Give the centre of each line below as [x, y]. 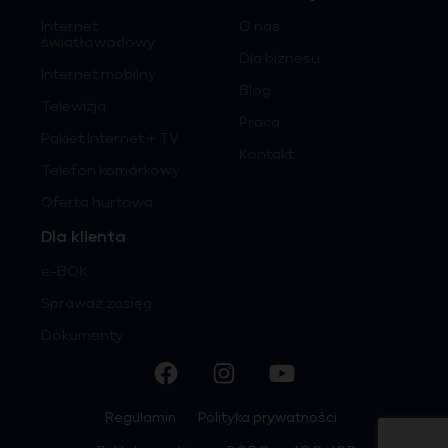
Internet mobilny [98, 75]
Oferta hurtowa [97, 203]
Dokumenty [82, 336]
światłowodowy [98, 43]
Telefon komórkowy [110, 171]
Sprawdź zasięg [96, 304]
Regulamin [140, 419]
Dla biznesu [279, 59]
